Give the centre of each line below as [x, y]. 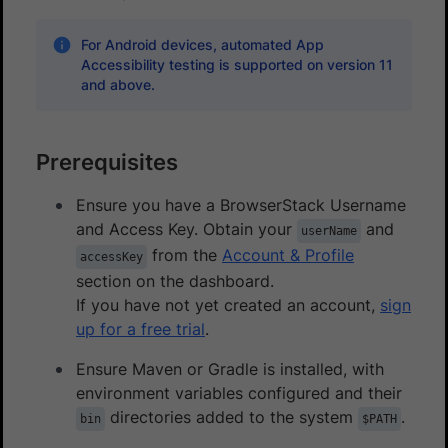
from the [184, 254]
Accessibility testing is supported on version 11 [236, 64]
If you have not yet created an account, [228, 304]
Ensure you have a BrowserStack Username [241, 204]
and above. [117, 84]
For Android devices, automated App [202, 44]
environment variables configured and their [239, 392]
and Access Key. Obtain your [186, 228]
